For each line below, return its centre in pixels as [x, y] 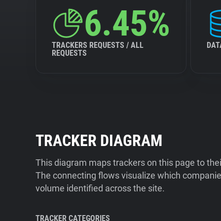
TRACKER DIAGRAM [99, 141]
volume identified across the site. [100, 188]
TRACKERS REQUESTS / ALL [98, 45]
